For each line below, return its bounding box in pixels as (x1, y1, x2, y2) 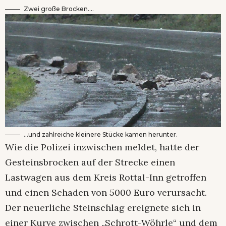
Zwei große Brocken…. (24, 5, 94, 13)
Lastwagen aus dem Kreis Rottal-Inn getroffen (5, 171, 206, 183)
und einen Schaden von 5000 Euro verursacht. (5, 186, 207, 198)
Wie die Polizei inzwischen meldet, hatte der (5, 141, 199, 153)
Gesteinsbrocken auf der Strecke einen (5, 156, 175, 168)
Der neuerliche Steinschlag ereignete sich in (5, 201, 201, 213)
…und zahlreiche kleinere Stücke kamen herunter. (24, 130, 178, 138)
